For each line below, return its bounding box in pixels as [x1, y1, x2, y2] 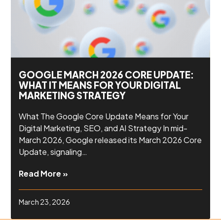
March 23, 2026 [19, 197, 71, 207]
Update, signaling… [19, 146, 88, 157]
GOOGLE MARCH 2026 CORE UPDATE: [19, 68, 194, 80]
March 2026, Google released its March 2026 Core [19, 134, 202, 145]
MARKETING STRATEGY [19, 89, 126, 101]
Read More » [19, 168, 69, 179]
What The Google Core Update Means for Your [19, 110, 189, 121]
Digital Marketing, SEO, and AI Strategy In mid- [19, 122, 188, 133]
